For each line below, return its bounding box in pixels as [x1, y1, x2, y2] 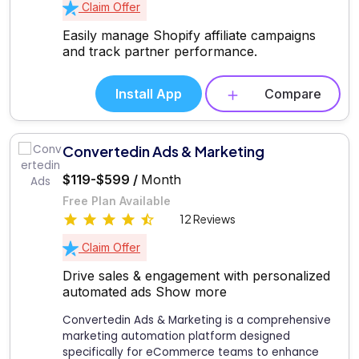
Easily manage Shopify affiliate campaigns [63, 26, 316, 43]
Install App [115, 85, 182, 102]
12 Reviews [179, 212, 236, 227]
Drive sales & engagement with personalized [63, 267, 330, 284]
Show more [155, 283, 227, 300]
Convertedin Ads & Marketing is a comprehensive [63, 312, 331, 328]
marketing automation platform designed [63, 328, 290, 344]
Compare [264, 85, 321, 102]
